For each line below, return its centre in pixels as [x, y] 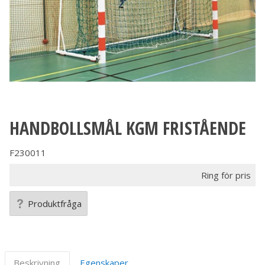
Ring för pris [226, 175]
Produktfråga [55, 203]
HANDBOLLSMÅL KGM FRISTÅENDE [128, 128]
